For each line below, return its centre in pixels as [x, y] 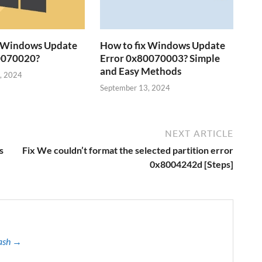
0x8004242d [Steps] [192, 164]
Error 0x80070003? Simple [160, 58]
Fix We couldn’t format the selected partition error [128, 150]
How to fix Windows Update [163, 45]
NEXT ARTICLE [199, 134]
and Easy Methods [141, 71]
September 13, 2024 [135, 88]
